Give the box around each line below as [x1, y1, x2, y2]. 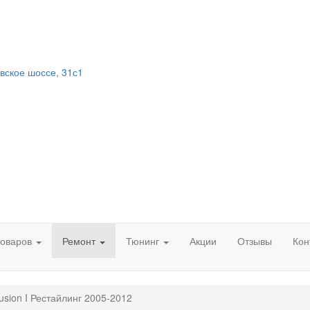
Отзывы [237, 234, 272, 248]
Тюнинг [126, 234, 162, 248]
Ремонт [62, 234, 98, 248]
